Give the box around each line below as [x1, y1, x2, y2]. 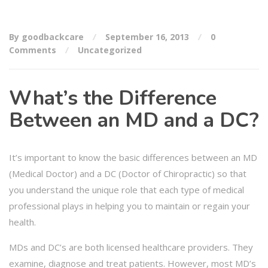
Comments [9, 44, 56, 56]
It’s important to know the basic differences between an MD [9, 151, 257, 163]
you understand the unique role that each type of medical [9, 183, 244, 196]
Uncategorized [78, 44, 142, 56]
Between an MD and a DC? [9, 106, 259, 134]
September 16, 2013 [105, 31, 189, 42]
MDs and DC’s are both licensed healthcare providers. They [9, 240, 253, 253]
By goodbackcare [9, 31, 84, 42]
